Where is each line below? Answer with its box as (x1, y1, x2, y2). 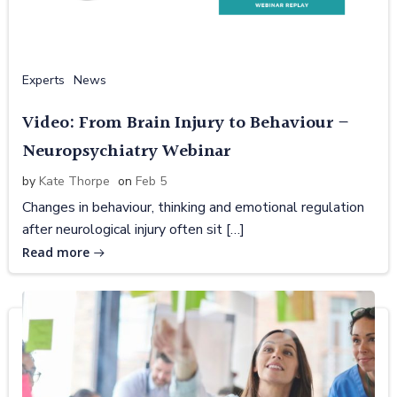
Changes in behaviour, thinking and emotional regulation (22, 197, 364, 217)
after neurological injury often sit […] (22, 219, 245, 239)
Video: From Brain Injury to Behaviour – (22, 108, 349, 137)
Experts (22, 71, 65, 89)
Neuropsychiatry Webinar (22, 136, 230, 166)
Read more (22, 243, 90, 261)
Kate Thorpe (39, 172, 110, 190)
